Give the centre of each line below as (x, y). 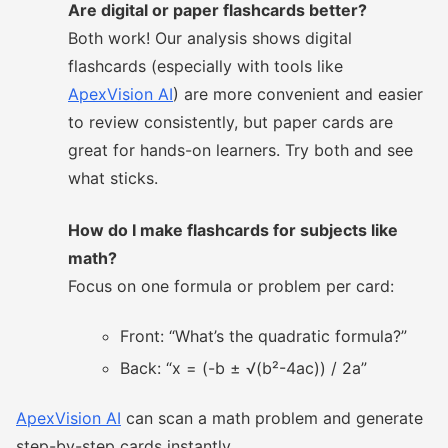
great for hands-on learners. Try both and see (240, 150)
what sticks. (113, 178)
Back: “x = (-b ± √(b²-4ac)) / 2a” (243, 368)
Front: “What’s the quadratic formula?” (263, 336)
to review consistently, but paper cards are (230, 122)
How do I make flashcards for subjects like (233, 230)
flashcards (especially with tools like (205, 66)
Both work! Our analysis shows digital (210, 38)
